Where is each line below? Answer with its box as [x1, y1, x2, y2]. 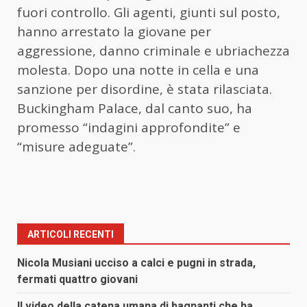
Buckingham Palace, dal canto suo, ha [17, 99, 252, 117]
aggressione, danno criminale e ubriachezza [17, 41, 290, 60]
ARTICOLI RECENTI [27, 228, 114, 240]
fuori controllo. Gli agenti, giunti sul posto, [17, 3, 280, 21]
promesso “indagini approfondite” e [17, 118, 241, 136]
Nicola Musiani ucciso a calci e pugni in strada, [17, 256, 256, 269]
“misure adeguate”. [17, 137, 136, 156]
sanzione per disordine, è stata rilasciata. [17, 79, 272, 98]
